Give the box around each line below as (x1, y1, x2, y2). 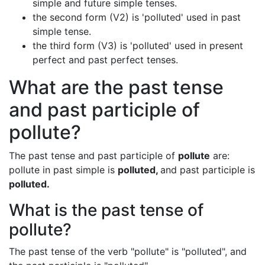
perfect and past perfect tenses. (33, 54, 178, 66)
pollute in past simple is (9, 164, 118, 176)
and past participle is (160, 164, 255, 176)
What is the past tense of (9, 200, 203, 220)
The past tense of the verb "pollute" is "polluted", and (9, 245, 247, 257)
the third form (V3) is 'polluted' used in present (33, 40, 243, 51)
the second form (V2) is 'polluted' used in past (33, 11, 241, 23)
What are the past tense (9, 76, 224, 99)
